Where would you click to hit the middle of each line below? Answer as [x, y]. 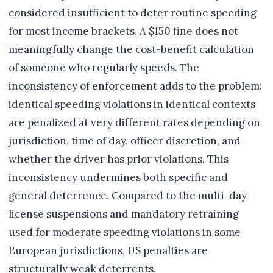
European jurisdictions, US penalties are [108, 251]
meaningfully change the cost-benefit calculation [131, 50]
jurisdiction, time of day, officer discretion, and [125, 141]
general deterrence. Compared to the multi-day [128, 196]
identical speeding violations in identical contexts [132, 105]
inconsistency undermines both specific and [118, 178]
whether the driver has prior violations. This [119, 159]
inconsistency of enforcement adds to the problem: [135, 86]
